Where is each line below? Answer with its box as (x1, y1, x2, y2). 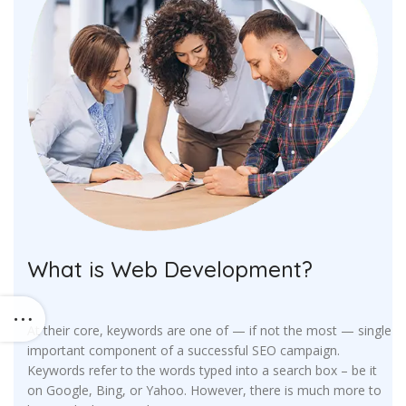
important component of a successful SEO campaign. (27, 342, 340, 360)
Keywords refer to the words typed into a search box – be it (27, 362, 377, 380)
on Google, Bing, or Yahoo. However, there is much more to (27, 382, 382, 400)
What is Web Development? (27, 256, 313, 284)
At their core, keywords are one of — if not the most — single (27, 322, 391, 340)
